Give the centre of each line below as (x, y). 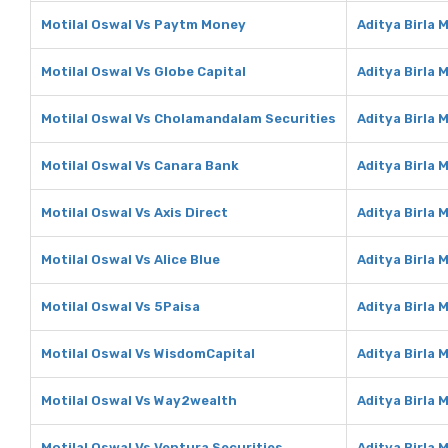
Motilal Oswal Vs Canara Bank (140, 165)
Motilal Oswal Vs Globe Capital (143, 71)
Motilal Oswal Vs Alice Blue (130, 259)
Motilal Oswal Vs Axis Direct (134, 212)
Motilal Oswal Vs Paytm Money (143, 24)
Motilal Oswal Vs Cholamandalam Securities (188, 118)
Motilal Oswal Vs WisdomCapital (148, 353)
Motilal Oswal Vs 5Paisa (120, 306)
